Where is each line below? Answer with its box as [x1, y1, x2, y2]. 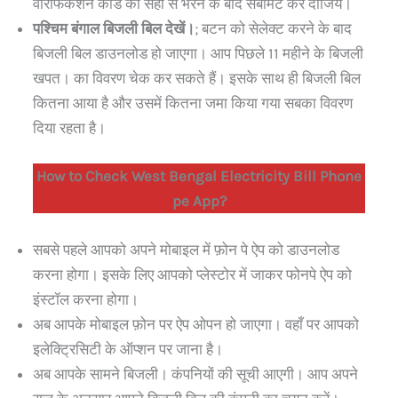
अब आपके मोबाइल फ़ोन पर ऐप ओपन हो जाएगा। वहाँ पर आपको [33, 314, 359, 333]
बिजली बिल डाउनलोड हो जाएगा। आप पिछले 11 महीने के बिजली [33, 44, 363, 63]
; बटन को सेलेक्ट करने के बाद [195, 20, 352, 38]
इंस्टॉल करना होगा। [33, 290, 139, 308]
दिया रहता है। [33, 119, 106, 138]
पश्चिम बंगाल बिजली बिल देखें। [33, 20, 195, 38]
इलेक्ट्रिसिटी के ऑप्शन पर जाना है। [33, 339, 223, 358]
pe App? [171, 191, 227, 210]
